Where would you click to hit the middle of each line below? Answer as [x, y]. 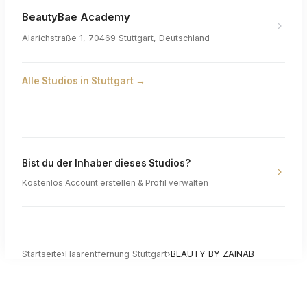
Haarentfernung [99, 254]
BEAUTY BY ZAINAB [212, 254]
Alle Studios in [57, 81]
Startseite [42, 254]
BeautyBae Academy [76, 17]
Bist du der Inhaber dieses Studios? [106, 163]
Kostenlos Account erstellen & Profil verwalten [115, 183]
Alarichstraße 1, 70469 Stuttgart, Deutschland [116, 38]
